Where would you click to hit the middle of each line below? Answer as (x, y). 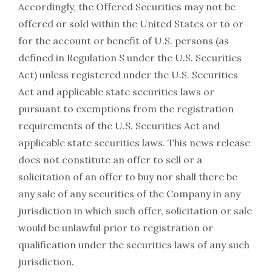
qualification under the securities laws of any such (134, 245)
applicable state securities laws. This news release (134, 143)
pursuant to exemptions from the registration (126, 109)
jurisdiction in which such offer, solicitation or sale (135, 211)
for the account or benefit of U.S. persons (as (124, 41)
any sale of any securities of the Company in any (129, 194)
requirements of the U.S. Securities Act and (119, 126)
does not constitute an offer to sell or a (110, 160)
